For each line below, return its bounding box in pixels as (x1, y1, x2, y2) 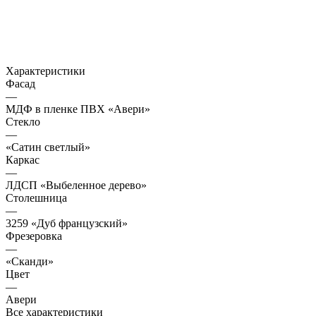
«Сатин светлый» (6, 141, 90, 154)
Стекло (6, 116, 40, 128)
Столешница (6, 192, 67, 205)
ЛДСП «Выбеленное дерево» (6, 179, 147, 192)
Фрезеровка (6, 230, 62, 243)
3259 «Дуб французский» (6, 217, 128, 230)
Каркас (6, 154, 39, 166)
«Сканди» (6, 255, 54, 268)
